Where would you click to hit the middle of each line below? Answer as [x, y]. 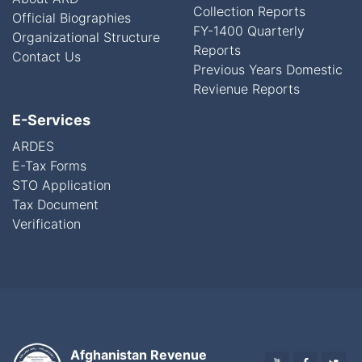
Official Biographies [72, 18]
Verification [46, 224]
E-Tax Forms [49, 166]
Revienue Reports [246, 89]
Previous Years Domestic [268, 69]
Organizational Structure [86, 37]
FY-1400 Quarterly [249, 31]
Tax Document [55, 204]
